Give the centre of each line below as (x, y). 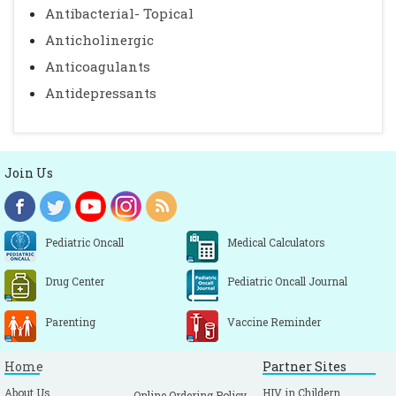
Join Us (29, 173)
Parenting (70, 322)
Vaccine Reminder (274, 322)
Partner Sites (305, 366)
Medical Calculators (276, 242)
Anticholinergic (99, 40)
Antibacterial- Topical (119, 13)
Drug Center (75, 281)
